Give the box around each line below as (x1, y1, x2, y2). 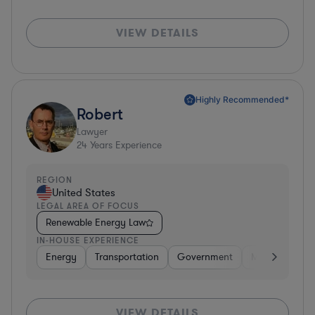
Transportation (95, 250, 159, 264)
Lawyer (77, 124, 108, 139)
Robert (77, 103, 123, 123)
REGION (37, 174, 72, 185)
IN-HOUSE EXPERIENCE (37, 234, 139, 245)
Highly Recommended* (195, 94, 289, 105)
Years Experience (87, 138, 162, 152)
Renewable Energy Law (46, 215, 146, 229)
